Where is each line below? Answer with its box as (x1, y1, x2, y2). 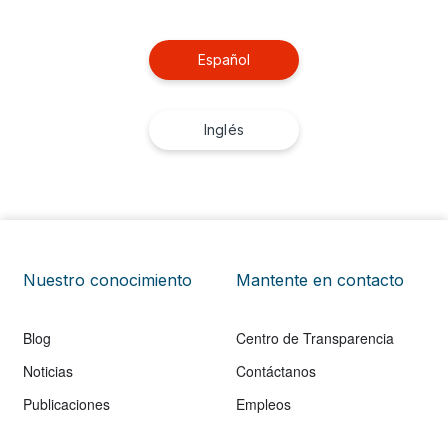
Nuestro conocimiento (23, 269, 192, 290)
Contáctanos (236, 360, 316, 381)
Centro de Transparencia (236, 327, 394, 348)
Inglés (204, 120, 244, 138)
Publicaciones (23, 393, 110, 414)
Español (197, 50, 251, 68)
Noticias (23, 360, 73, 381)
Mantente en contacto (236, 269, 404, 290)
